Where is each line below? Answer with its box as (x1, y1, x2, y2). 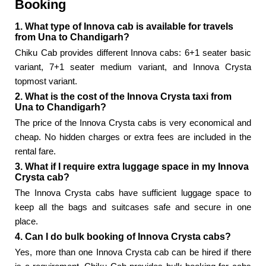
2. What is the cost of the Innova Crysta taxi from (15, 91, 232, 102)
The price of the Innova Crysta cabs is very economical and (15, 118, 251, 128)
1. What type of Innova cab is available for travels (15, 21, 234, 32)
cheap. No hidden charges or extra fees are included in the (15, 132, 251, 142)
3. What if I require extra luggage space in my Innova (15, 161, 249, 172)
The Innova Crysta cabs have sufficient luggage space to (15, 188, 251, 198)
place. (15, 216, 39, 227)
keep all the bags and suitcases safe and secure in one (15, 202, 251, 213)
